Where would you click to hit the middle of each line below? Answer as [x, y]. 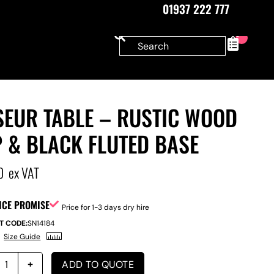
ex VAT [24, 172]
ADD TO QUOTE [98, 264]
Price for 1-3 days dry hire [106, 207]
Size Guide [22, 237]
